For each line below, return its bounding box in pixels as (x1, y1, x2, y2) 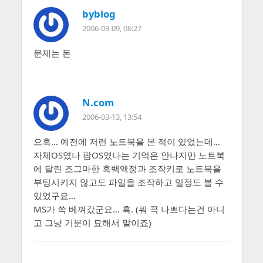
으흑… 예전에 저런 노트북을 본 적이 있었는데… (33, 135, 220, 147)
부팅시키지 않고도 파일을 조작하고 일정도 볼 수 (33, 176, 224, 188)
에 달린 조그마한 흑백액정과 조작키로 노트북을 (33, 162, 221, 174)
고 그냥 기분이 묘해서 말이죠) (33, 216, 151, 228)
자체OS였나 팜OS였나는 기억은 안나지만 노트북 (33, 149, 225, 161)
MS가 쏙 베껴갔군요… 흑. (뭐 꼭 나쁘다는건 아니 (33, 203, 225, 215)
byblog (82, 6, 116, 21)
